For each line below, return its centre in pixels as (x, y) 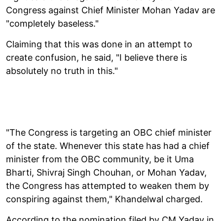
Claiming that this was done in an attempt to (99, 44)
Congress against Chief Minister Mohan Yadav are (110, 10)
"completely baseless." (52, 23)
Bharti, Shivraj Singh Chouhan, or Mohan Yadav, (106, 172)
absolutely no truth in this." (62, 71)
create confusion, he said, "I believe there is (96, 57)
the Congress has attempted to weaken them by (108, 185)
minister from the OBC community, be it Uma (100, 159)
